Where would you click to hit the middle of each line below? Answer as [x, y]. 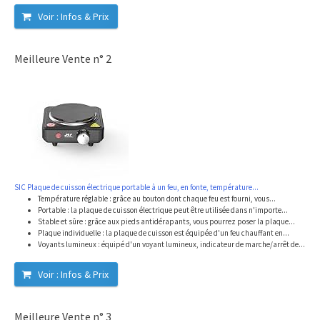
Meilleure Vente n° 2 [63, 59]
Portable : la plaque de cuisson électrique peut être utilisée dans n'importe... [163, 210]
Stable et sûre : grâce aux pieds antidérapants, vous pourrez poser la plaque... [166, 222]
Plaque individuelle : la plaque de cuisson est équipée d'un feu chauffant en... [164, 233]
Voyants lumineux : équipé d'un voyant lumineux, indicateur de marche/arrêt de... [171, 245]
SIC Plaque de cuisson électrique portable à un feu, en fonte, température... [136, 187]
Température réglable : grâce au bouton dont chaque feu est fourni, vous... [157, 199]
